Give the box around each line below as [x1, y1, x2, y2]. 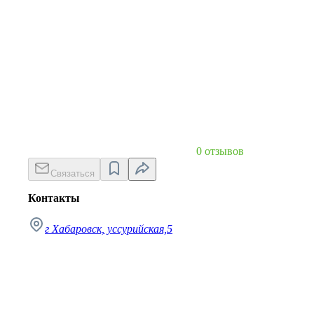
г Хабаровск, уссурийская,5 [45, 222, 172, 235]
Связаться [50, 168, 95, 179]
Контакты [28, 191, 80, 204]
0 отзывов [196, 144, 244, 157]
